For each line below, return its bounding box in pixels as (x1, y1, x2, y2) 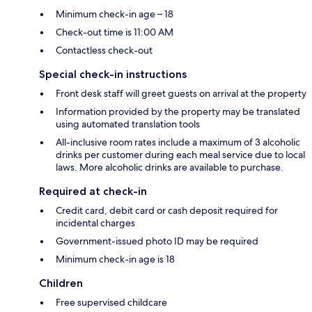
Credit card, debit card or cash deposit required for (56, 204, 278, 217)
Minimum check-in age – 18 (56, 8, 173, 21)
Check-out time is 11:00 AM (56, 26, 173, 39)
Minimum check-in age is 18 (56, 253, 175, 266)
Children (39, 276, 83, 290)
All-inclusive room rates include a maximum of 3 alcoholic (56, 136, 300, 149)
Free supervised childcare (56, 296, 167, 309)
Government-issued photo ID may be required (56, 235, 258, 248)
